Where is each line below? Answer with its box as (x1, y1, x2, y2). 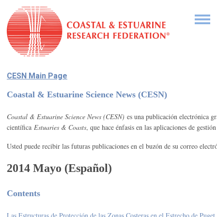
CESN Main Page (7, 71, 67, 81)
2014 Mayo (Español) (7, 162, 112, 175)
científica (7, 123, 34, 132)
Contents (7, 188, 40, 199)
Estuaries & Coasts (34, 123, 86, 132)
